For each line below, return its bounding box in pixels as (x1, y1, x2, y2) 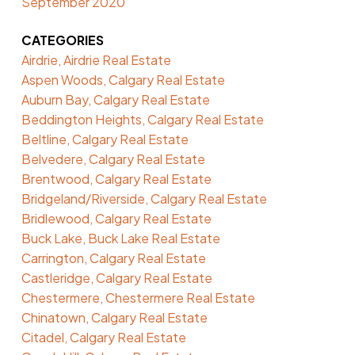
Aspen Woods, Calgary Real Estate (21, 71, 225, 88)
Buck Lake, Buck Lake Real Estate (21, 229, 220, 246)
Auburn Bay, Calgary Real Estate (21, 90, 210, 108)
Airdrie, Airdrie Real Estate (21, 51, 171, 68)
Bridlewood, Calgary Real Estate (21, 209, 212, 227)
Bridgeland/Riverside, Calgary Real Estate (21, 189, 267, 207)
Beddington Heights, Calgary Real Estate (21, 110, 264, 128)
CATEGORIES (21, 31, 104, 48)
